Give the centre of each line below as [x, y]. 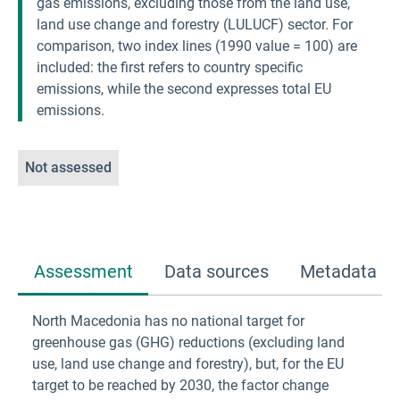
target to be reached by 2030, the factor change [180, 385]
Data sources [216, 271]
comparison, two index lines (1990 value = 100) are [197, 46]
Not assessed [68, 167]
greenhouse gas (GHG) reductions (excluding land [188, 342]
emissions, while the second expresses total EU [184, 89]
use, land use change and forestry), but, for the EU [188, 363]
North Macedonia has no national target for [168, 321]
